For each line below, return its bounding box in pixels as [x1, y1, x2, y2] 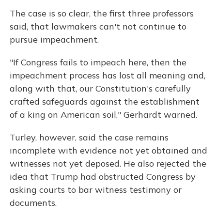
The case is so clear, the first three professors [10, 7, 194, 19]
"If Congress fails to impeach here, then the [10, 56, 186, 68]
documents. [10, 197, 57, 208]
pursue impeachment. [10, 33, 99, 45]
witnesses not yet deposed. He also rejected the [10, 157, 206, 169]
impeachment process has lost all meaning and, [10, 69, 205, 81]
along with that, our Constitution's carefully [10, 82, 191, 94]
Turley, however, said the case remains [10, 131, 169, 143]
